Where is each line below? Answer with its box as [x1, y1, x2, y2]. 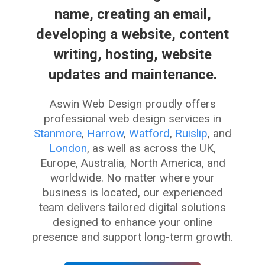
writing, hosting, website [53, 46, 212, 63]
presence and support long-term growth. [32, 230, 233, 244]
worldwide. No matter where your [50, 171, 215, 185]
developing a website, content [36, 26, 229, 43]
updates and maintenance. [48, 66, 217, 83]
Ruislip [175, 127, 208, 140]
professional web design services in [44, 112, 221, 125]
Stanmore [34, 127, 82, 140]
